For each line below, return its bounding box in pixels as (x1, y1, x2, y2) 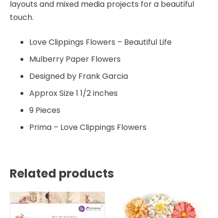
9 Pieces (29, 104, 60, 116)
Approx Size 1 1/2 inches (29, 87, 118, 99)
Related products (10, 165, 114, 182)
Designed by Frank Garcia (29, 70, 128, 82)
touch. (10, 11, 34, 23)
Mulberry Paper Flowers (29, 53, 121, 65)
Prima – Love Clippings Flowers (29, 121, 146, 133)
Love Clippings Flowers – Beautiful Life (29, 36, 172, 48)
